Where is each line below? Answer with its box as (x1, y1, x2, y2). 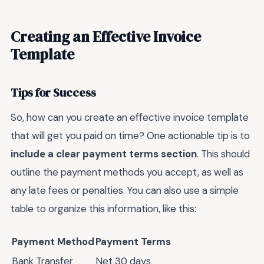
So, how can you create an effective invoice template (11, 110, 249, 124)
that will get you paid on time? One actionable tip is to (11, 128, 250, 142)
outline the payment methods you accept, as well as (11, 165, 243, 179)
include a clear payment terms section (11, 147, 197, 160)
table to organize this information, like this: (11, 202, 196, 215)
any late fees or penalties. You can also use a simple (11, 183, 239, 197)
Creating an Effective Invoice (11, 26, 201, 47)
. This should (197, 147, 250, 160)
